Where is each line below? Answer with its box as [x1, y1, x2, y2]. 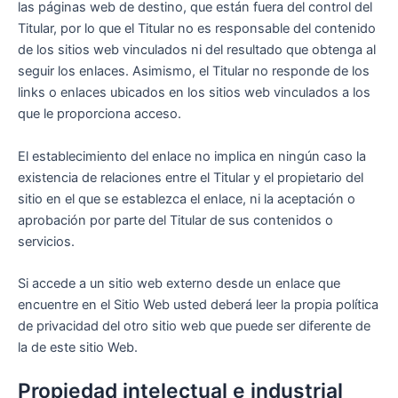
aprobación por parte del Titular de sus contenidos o [18, 211, 333, 228]
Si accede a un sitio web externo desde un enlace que [18, 275, 340, 292]
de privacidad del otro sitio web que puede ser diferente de [18, 318, 370, 335]
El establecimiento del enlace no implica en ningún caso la [18, 147, 366, 164]
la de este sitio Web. [18, 339, 138, 356]
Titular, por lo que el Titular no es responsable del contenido [18, 20, 376, 37]
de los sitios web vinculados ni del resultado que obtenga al [18, 42, 376, 59]
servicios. [18, 233, 75, 250]
